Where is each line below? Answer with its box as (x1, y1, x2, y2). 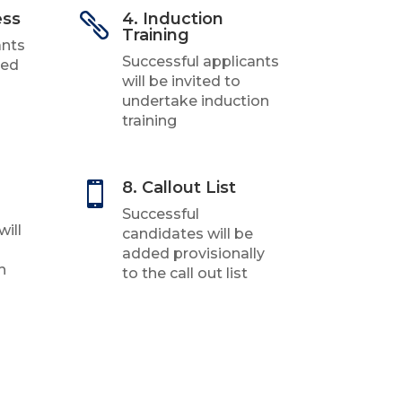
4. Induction (122, 9, 224, 30)
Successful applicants (122, 53, 280, 71)
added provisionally (122, 245, 266, 263)
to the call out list (122, 265, 249, 283)
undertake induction (122, 92, 270, 110)
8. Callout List (122, 178, 237, 198)
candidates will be (122, 225, 254, 243)
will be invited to (122, 73, 241, 91)
